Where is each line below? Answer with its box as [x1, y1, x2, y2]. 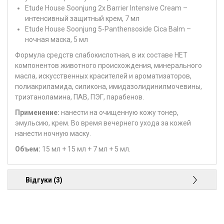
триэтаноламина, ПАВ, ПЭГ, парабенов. [15, 93, 144, 101]
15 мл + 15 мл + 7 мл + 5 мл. [42, 145, 130, 153]
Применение [15, 108, 57, 117]
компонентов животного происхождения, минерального [15, 61, 202, 70]
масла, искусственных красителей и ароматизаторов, [15, 72, 191, 80]
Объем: [15, 145, 42, 153]
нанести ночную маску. [15, 129, 91, 138]
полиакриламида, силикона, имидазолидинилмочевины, [15, 82, 202, 91]
